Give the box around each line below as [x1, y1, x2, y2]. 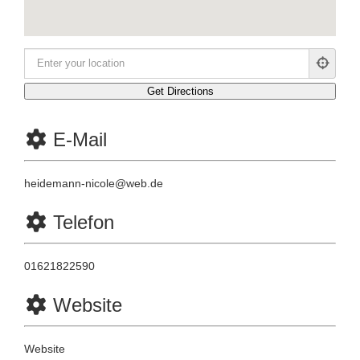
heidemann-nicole [24, 176, 116, 190]
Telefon [53, 211, 114, 233]
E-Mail [53, 128, 107, 150]
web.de [126, 176, 164, 190]
